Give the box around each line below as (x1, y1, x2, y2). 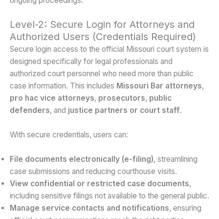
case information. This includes (10, 81, 116, 90)
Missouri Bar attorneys (116, 81, 202, 90)
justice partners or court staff (68, 106, 180, 115)
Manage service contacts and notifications (10, 203, 169, 213)
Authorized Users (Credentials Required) (10, 31, 196, 43)
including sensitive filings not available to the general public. (10, 191, 209, 200)
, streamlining (153, 154, 197, 164)
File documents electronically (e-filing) (10, 154, 153, 164)
